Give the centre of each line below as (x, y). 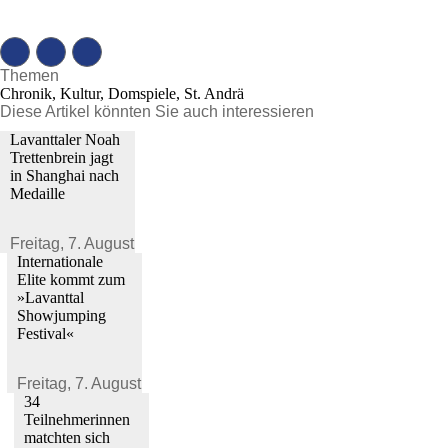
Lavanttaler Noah (65, 139)
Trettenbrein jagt (61, 157)
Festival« (45, 333)
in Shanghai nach (64, 175)
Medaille (37, 193)
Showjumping (61, 315)
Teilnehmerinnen (77, 419)
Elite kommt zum (71, 279)
